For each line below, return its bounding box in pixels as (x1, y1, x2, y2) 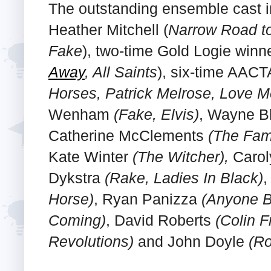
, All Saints (85, 63, 157, 80)
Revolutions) (48, 232, 134, 250)
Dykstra (48, 169, 105, 186)
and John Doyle (134, 232, 249, 250)
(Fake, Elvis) (114, 105, 199, 123)
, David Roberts (106, 211, 215, 229)
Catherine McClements (48, 126, 208, 144)
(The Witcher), (132, 148, 229, 165)
